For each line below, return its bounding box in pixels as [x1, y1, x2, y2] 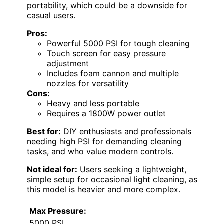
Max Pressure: [29, 205, 86, 216]
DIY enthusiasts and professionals [61, 126, 191, 136]
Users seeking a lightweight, [77, 164, 186, 174]
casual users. [27, 10, 75, 20]
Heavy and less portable [47, 98, 139, 108]
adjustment [47, 58, 89, 68]
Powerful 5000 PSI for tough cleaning [47, 38, 190, 48]
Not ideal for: [27, 164, 77, 174]
